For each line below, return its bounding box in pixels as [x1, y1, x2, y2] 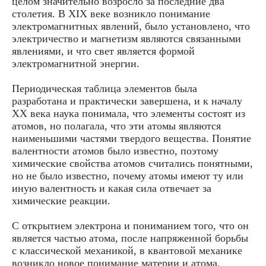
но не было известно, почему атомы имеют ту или [12, 169, 243, 182]
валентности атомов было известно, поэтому [12, 144, 218, 157]
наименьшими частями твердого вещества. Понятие [12, 132, 251, 144]
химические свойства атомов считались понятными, [12, 157, 253, 169]
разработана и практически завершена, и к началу [12, 94, 242, 107]
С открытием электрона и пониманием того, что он [12, 219, 249, 232]
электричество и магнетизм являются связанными [12, 32, 241, 45]
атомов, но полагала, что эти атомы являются [12, 119, 221, 132]
